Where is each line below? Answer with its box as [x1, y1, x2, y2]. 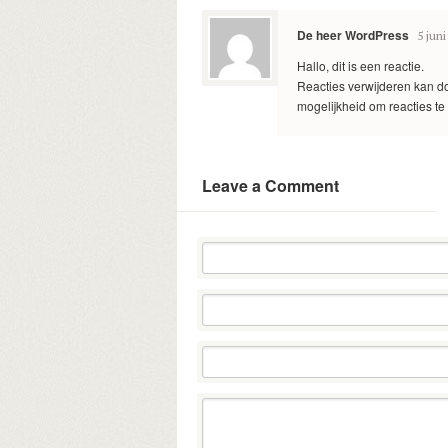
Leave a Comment [202, 174, 339, 197]
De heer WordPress [297, 26, 409, 44]
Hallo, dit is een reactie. [297, 57, 424, 74]
